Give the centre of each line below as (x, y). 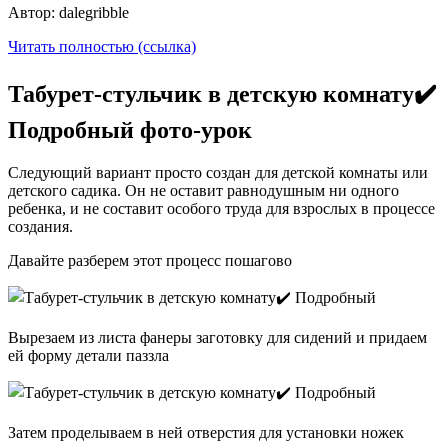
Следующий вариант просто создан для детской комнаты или (218, 172)
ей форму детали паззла (88, 355)
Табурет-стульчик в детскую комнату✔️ (222, 93)
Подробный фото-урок (130, 129)
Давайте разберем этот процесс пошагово (150, 260)
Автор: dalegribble (68, 13)
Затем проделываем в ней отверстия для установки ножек (206, 432)
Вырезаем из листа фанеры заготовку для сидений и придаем (217, 337)
